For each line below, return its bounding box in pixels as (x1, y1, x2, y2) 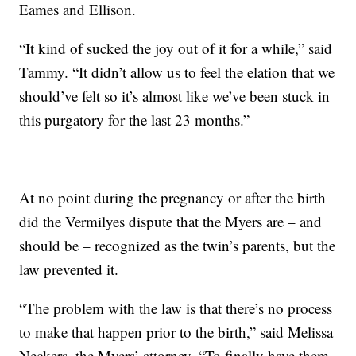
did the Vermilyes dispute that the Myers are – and (19, 211, 323, 232)
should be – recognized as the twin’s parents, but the (19, 235, 336, 256)
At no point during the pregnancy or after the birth (19, 188, 327, 208)
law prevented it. (19, 259, 119, 280)
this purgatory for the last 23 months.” (19, 110, 250, 130)
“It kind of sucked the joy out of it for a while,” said (19, 38, 333, 59)
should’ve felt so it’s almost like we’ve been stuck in (19, 86, 331, 106)
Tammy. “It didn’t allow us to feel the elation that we (19, 62, 335, 83)
